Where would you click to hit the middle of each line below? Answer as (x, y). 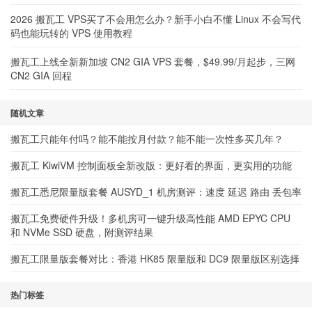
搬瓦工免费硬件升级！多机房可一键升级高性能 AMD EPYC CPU (150, 218)
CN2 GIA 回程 (41, 75)
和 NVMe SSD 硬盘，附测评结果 (82, 232)
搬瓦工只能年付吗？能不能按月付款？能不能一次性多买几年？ (147, 139)
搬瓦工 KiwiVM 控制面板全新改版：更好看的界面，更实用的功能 (151, 165)
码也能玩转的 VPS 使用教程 (71, 33)
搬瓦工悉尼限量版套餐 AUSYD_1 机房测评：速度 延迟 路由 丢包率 (156, 192)
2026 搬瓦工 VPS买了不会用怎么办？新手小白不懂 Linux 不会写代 (156, 19)
